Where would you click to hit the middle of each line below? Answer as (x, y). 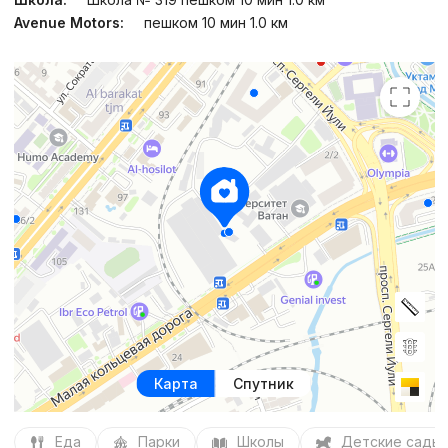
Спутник (263, 384)
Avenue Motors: (68, 23)
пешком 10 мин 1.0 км (215, 23)
